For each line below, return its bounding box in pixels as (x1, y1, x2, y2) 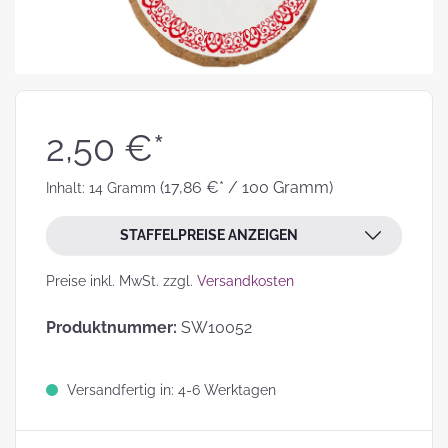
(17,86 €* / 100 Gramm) (160, 178, 333, 197)
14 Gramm (89, 180, 160, 196)
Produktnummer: (46, 318, 181, 337)
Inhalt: (46, 180, 89, 196)
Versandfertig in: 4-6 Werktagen (63, 382, 276, 398)
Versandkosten (197, 273, 294, 289)
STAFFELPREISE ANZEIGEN (120, 227, 298, 243)
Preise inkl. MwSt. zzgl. (46, 273, 197, 289)
